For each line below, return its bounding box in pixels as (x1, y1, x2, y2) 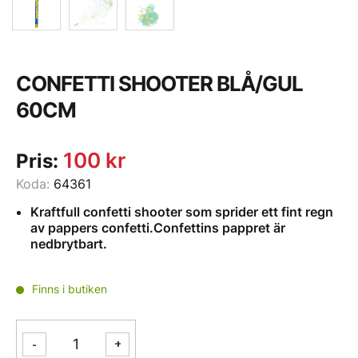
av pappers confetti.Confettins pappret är (30, 219, 285, 236)
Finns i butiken (32, 281, 107, 296)
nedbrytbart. (30, 235, 107, 252)
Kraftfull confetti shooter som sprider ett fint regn (30, 203, 333, 220)
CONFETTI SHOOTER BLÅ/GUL (16, 70, 303, 96)
